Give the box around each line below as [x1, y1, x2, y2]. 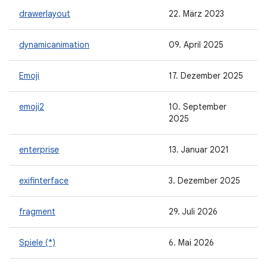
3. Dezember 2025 [169, 175, 240, 186]
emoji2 [19, 101, 44, 112]
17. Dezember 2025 [169, 70, 243, 81]
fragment [19, 206, 55, 217]
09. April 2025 [169, 39, 223, 50]
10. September [169, 101, 226, 112]
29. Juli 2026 [169, 206, 218, 217]
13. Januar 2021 [169, 144, 229, 155]
